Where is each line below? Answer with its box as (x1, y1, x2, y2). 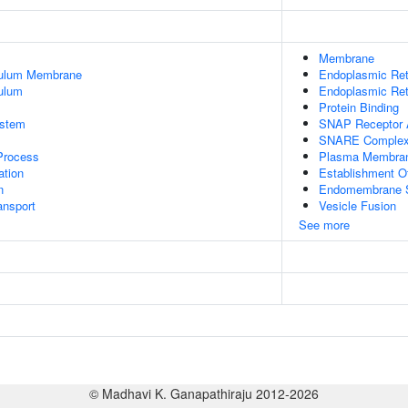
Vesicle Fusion (319, 197, 396, 214)
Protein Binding (319, 98, 399, 116)
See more (299, 216, 350, 233)
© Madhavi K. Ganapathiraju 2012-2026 (89, 384, 319, 403)
